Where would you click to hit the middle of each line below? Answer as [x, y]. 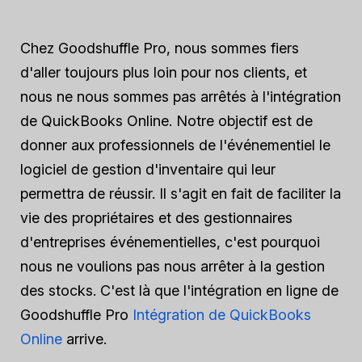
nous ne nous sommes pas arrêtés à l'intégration [181, 97]
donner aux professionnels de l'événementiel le [175, 145]
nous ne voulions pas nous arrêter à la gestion [173, 266]
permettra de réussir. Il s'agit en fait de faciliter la [181, 194]
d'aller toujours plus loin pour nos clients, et [164, 72]
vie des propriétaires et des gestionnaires [156, 218]
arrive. [84, 339]
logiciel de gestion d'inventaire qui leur [148, 169]
